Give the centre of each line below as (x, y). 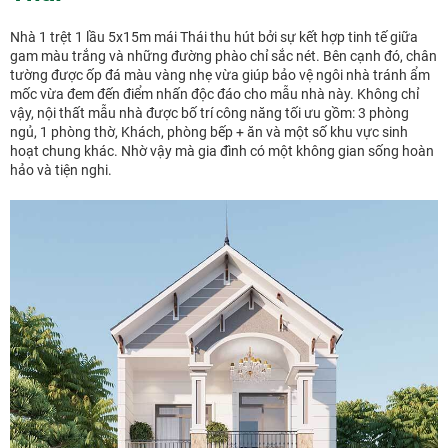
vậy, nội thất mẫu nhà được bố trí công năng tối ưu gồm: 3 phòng (209, 113)
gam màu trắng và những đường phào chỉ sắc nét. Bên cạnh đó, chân (223, 56)
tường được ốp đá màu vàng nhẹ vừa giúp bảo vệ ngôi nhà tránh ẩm (220, 75)
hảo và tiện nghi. (61, 170)
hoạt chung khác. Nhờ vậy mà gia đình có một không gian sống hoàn (222, 151)
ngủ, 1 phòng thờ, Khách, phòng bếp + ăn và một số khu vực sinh (209, 132)
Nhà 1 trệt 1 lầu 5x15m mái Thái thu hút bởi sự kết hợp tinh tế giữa (214, 37)
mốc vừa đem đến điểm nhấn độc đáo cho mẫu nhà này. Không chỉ (214, 94)
